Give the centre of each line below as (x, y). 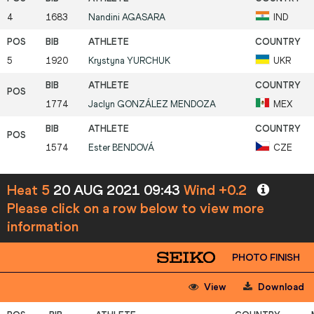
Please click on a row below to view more (136, 209)
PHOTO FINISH (266, 258)
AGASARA (144, 18)
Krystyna (108, 61)
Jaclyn (103, 104)
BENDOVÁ (133, 148)
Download (280, 287)
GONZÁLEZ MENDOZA (166, 104)
